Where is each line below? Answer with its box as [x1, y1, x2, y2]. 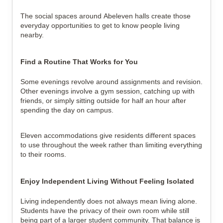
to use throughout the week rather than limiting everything [20, 141, 202, 149]
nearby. [20, 31, 44, 39]
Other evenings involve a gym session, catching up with [20, 87, 195, 95]
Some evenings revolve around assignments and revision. [20, 78, 203, 86]
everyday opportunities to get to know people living [20, 21, 180, 29]
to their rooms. [20, 150, 66, 158]
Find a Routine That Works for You [20, 58, 138, 66]
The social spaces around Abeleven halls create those [20, 12, 191, 20]
